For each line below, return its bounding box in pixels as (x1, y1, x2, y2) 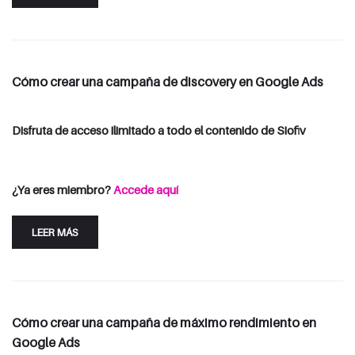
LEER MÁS (32, 226, 78, 239)
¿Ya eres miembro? (12, 182, 113, 197)
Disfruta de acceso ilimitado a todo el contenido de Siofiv (12, 123, 306, 137)
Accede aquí (113, 182, 178, 197)
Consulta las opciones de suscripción (12, 162, 203, 177)
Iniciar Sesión (203, 162, 272, 177)
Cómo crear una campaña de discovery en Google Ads (12, 74, 323, 90)
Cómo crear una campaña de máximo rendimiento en (12, 315, 316, 330)
